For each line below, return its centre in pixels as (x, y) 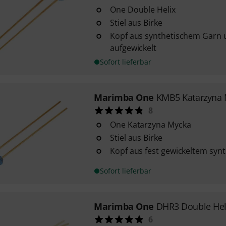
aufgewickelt (133, 48)
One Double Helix (143, 10)
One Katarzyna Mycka (150, 125)
